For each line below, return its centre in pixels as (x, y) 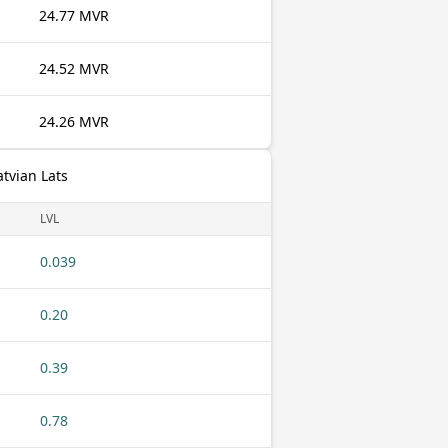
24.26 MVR (74, 121)
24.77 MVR (74, 15)
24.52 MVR (74, 68)
